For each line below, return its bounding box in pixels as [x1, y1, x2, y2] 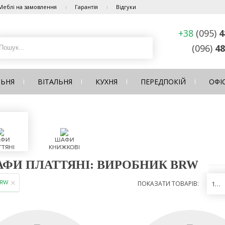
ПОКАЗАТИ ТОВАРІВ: [138, 179, 199, 188]
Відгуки [116, 3, 136, 11]
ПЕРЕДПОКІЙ [141, 77, 186, 86]
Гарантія [75, 3, 98, 11]
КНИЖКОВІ [49, 144, 80, 151]
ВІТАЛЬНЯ [38, 77, 72, 86]
